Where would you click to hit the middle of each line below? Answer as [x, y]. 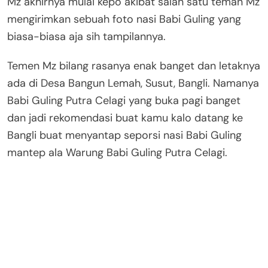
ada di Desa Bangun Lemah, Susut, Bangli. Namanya [133, 83]
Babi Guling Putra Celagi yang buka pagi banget [124, 100]
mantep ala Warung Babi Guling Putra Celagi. [117, 152]
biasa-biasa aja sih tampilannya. [86, 36]
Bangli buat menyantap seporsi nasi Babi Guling [124, 135]
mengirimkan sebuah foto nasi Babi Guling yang [124, 19]
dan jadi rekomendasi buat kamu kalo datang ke [125, 118]
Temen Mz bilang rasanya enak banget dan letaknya [134, 66]
